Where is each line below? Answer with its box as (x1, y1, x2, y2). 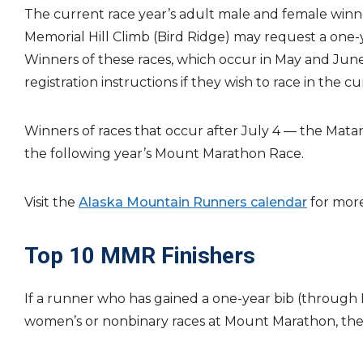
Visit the (24, 194, 79, 210)
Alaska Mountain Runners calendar (79, 194, 307, 210)
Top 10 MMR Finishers (24, 242, 255, 269)
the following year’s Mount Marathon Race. (24, 146, 304, 161)
